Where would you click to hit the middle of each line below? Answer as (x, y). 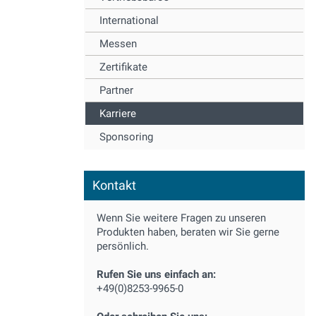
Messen (118, 44)
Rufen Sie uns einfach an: (156, 274)
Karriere (118, 114)
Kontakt (114, 185)
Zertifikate (123, 67)
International (129, 20)
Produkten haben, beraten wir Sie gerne (188, 232)
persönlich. (123, 246)
